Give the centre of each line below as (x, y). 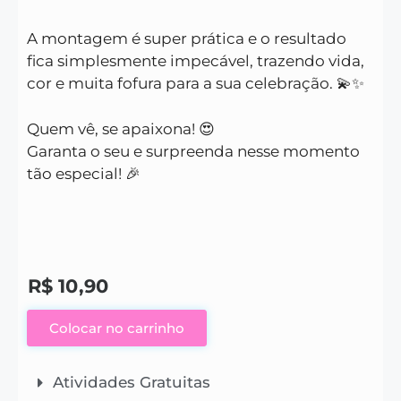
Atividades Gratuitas (132, 383)
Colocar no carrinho (117, 328)
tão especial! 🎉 (84, 173)
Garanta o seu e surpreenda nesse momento (193, 151)
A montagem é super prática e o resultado (187, 39)
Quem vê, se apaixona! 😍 (121, 128)
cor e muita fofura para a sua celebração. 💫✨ (196, 84)
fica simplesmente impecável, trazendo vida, (196, 61)
